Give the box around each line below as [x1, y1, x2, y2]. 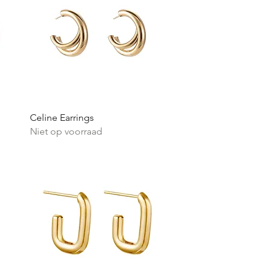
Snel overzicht [73, 111, 126, 122]
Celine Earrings [29, 111, 94, 123]
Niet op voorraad [29, 125, 102, 137]
